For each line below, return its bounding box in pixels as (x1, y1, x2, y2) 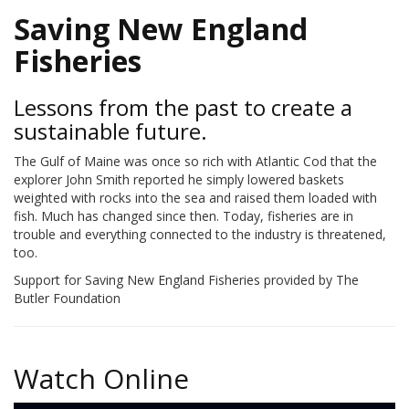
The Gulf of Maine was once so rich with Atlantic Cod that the (14, 152, 377, 171)
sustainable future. (14, 116, 207, 147)
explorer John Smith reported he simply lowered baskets (14, 171, 344, 189)
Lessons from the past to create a (14, 92, 352, 123)
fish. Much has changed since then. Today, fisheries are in (14, 207, 353, 225)
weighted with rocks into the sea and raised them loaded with (14, 189, 377, 207)
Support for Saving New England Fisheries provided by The (14, 271, 359, 289)
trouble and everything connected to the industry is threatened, (14, 225, 386, 244)
